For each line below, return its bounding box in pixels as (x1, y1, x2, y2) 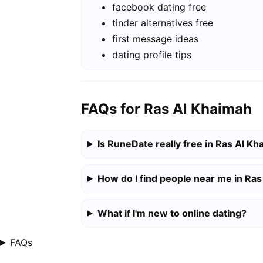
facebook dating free (112, 1, 206, 14)
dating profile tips (112, 49, 191, 61)
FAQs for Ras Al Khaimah (81, 100, 252, 117)
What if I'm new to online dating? (97, 207, 247, 219)
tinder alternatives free (112, 17, 213, 29)
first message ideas (112, 33, 198, 45)
